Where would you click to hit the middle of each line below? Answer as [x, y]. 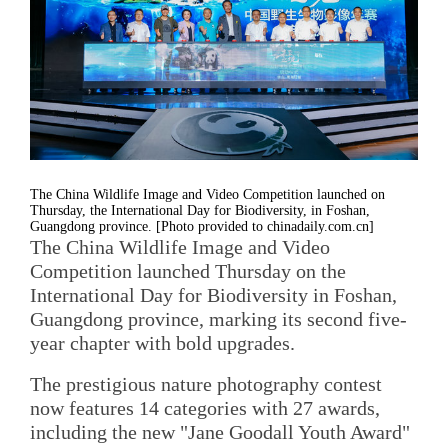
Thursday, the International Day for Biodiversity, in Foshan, [200, 210]
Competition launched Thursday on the [188, 270]
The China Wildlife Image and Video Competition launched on [207, 194]
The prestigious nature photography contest [206, 384]
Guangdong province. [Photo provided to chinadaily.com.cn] [202, 226]
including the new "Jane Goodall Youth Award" [220, 432]
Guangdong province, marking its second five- [218, 318]
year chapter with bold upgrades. [162, 342]
